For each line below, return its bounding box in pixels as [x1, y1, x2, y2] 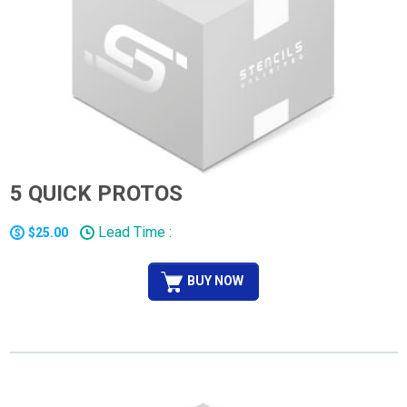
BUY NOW [187, 273, 243, 288]
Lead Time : [94, 223, 172, 241]
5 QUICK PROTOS [9, 180, 183, 206]
